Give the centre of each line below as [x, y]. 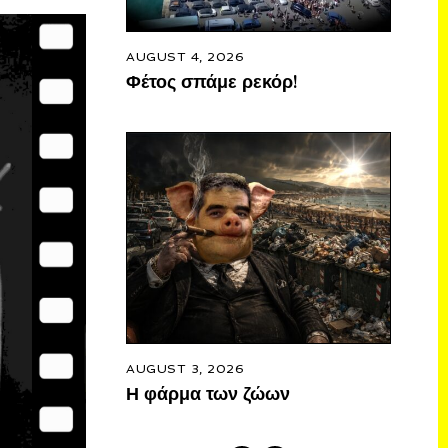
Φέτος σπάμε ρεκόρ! [211, 81]
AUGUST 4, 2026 [185, 56]
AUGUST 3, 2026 [185, 368]
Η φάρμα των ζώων [208, 393]
